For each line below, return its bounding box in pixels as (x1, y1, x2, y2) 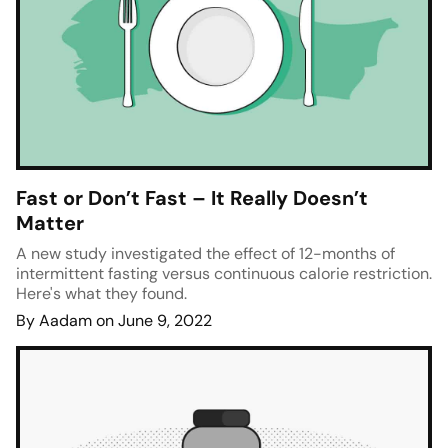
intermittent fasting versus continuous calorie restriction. (16, 263, 432, 285)
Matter (16, 210, 84, 237)
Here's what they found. (16, 283, 187, 305)
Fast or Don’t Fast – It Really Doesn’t (16, 185, 368, 212)
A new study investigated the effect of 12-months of (16, 243, 395, 265)
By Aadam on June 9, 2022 (16, 310, 212, 332)
